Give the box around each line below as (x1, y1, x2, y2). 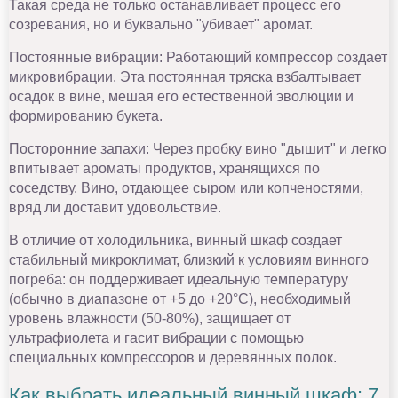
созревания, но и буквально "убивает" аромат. (9, 16, 313, 32)
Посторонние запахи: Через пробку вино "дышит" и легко (9, 140, 386, 156)
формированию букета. (9, 107, 163, 123)
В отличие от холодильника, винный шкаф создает (9, 232, 342, 248)
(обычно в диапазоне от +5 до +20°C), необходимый (9, 291, 351, 306)
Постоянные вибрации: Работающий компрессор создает (9, 49, 387, 65)
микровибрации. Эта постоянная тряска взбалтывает (9, 68, 361, 84)
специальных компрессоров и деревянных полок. (9, 349, 337, 365)
